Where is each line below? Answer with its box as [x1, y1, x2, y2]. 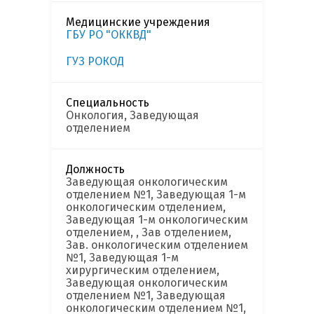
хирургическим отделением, [66, 264, 219, 278]
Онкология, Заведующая [66, 109, 199, 123]
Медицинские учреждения [66, 15, 210, 29]
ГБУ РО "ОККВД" [66, 28, 151, 42]
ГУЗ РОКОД [66, 55, 124, 69]
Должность [66, 163, 125, 177]
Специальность [66, 96, 149, 110]
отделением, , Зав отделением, [66, 226, 231, 240]
